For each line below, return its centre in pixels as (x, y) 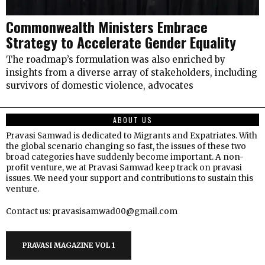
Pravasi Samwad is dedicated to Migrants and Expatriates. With (132, 136)
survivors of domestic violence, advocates (100, 85)
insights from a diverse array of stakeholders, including (132, 72)
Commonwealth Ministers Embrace (107, 27)
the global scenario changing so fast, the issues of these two (126, 146)
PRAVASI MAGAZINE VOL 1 (69, 245)
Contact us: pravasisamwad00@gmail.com (92, 211)
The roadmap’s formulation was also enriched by (116, 59)
